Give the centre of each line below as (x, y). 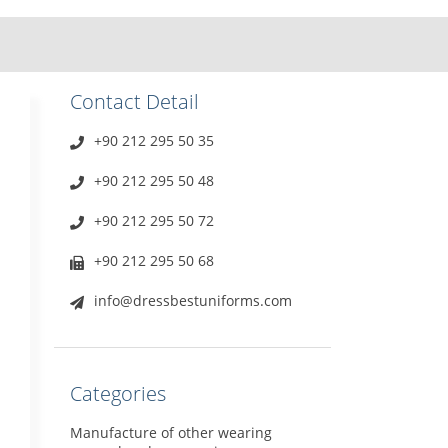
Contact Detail (134, 101)
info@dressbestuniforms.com (192, 300)
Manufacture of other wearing (170, 432)
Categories (117, 393)
